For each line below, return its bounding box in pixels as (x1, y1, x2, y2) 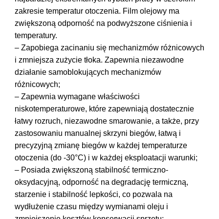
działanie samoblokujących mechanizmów (15, 67, 161, 76)
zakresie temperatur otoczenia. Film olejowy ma (15, 6, 179, 15)
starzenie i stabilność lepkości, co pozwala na (15, 190, 173, 198)
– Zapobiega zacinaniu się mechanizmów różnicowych (15, 43, 204, 52)
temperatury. (15, 31, 57, 40)
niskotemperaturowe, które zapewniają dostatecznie (15, 104, 194, 113)
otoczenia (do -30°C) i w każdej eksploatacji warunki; (15, 153, 197, 162)
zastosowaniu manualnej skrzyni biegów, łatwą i (15, 129, 181, 137)
